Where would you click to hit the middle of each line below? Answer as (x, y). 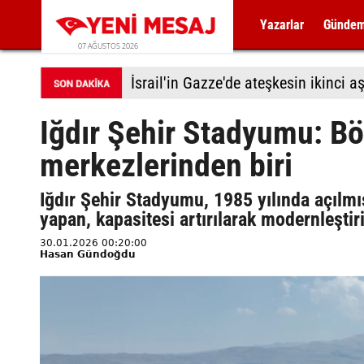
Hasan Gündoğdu (88, 254)
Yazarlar (282, 25)
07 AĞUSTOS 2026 (108, 46)
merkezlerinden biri (166, 165)
